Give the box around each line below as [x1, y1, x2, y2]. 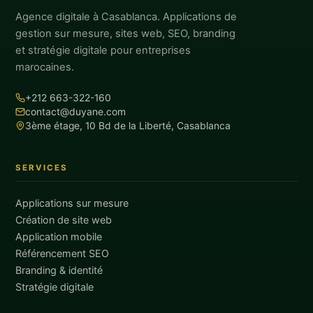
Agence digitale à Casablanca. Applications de [15, 10, 238, 24]
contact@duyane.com [25, 106, 126, 118]
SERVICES [15, 163, 68, 173]
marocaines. [15, 61, 75, 74]
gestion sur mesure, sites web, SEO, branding [15, 27, 236, 41]
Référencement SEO [15, 247, 110, 260]
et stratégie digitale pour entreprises [15, 44, 191, 57]
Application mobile [15, 231, 103, 243]
